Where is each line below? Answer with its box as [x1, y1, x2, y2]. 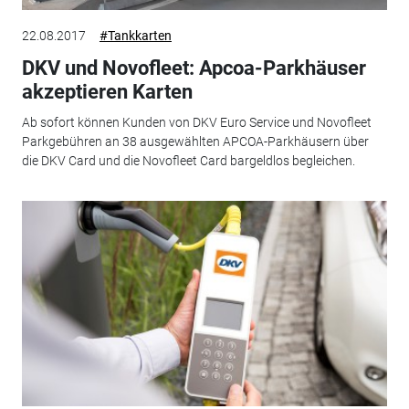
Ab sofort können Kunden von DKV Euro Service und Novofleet [21, 115, 372, 131]
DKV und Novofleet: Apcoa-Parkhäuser [21, 56, 366, 79]
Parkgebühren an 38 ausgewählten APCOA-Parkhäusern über [21, 134, 369, 150]
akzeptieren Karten [21, 79, 193, 103]
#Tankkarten [99, 27, 172, 43]
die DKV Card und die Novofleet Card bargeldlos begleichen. [21, 153, 355, 169]
